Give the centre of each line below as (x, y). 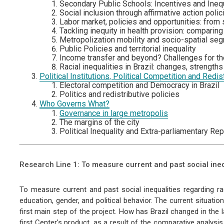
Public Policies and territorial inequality (127, 48)
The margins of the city (99, 122)
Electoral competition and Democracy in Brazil (139, 85)
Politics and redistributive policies (119, 94)
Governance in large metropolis (113, 113)
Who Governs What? (74, 103)
